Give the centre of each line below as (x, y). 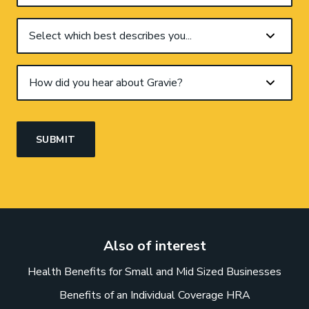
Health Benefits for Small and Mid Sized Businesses (154, 271)
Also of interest (154, 246)
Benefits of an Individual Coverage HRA (154, 295)
